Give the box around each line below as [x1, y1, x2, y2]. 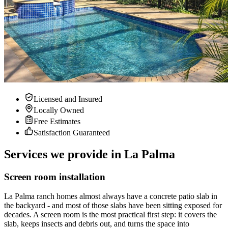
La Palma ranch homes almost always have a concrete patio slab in [4, 192, 217, 201]
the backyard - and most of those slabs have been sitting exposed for [4, 201, 222, 210]
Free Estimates [34, 117, 80, 126]
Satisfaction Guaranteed [34, 128, 110, 137]
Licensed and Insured [34, 94, 102, 103]
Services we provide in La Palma [4, 147, 175, 161]
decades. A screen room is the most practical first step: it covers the [4, 210, 217, 219]
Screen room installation [4, 171, 105, 182]
